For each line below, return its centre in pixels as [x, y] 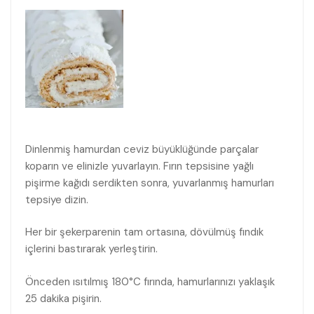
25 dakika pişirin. [63, 298]
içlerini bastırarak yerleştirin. [91, 249]
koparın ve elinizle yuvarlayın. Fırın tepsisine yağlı [139, 166]
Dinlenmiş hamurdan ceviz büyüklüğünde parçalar [142, 149]
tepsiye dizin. [57, 199]
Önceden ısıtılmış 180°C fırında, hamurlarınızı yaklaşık [150, 281]
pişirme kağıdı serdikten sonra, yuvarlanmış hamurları [150, 183]
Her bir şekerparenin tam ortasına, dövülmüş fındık [144, 232]
